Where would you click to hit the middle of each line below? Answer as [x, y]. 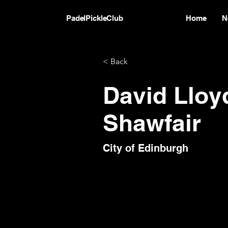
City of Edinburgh [146, 148]
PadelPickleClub [95, 18]
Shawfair [152, 122]
